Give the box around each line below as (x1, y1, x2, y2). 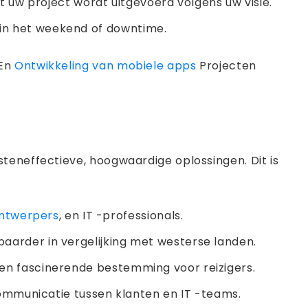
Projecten (196, 58, 256, 74)
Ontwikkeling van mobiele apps (14, 58, 197, 74)
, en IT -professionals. (58, 208, 184, 223)
